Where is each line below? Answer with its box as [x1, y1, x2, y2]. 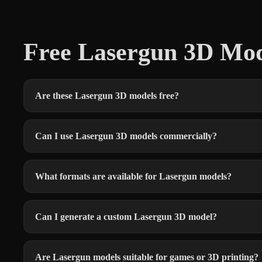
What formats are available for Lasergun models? [35, 171, 232, 181]
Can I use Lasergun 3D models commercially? [35, 130, 217, 141]
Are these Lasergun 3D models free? [35, 90, 179, 101]
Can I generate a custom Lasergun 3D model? [35, 211, 217, 222]
